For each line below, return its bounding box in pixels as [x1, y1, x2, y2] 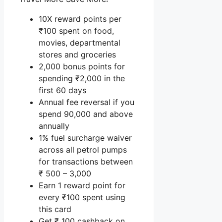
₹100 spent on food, [39, 25, 114, 36]
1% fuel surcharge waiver [39, 132, 132, 143]
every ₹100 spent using [39, 192, 125, 202]
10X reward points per [39, 13, 121, 24]
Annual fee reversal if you [39, 97, 134, 107]
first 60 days [39, 85, 86, 95]
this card [39, 204, 71, 214]
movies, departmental [39, 37, 120, 48]
